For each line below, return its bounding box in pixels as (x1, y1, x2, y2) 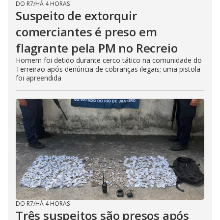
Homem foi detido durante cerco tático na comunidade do (16, 55, 202, 65)
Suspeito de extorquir (16, 7, 137, 24)
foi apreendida (16, 73, 61, 82)
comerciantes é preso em (16, 23, 157, 40)
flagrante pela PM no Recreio (16, 39, 178, 56)
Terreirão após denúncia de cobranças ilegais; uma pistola (16, 64, 200, 74)
